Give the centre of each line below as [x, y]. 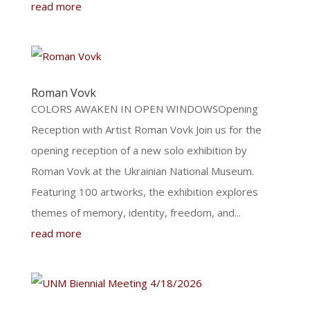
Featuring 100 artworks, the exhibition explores [144, 192]
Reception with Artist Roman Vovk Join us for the [146, 129]
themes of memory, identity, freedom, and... [136, 212]
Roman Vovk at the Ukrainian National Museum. [142, 171]
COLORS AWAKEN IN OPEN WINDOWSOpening [144, 109]
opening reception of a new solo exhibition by [139, 150]
